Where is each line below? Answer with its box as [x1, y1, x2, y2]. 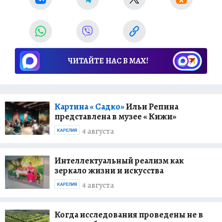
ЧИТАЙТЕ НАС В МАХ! [68, 55, 148, 66]
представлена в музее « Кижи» [55, 111, 176, 122]
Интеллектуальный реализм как [55, 155, 184, 166]
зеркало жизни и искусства [55, 165, 164, 176]
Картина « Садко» [55, 101, 124, 112]
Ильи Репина [124, 101, 178, 112]
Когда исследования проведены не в [55, 209, 203, 221]
